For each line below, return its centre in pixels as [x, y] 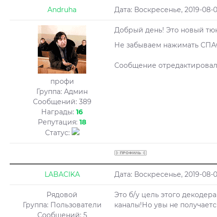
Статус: [58, 133]
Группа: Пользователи [62, 205]
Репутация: [59, 122]
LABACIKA [62, 174]
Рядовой [62, 195]
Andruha [62, 10]
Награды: [59, 112]
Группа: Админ [62, 92]
